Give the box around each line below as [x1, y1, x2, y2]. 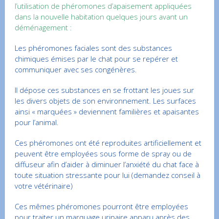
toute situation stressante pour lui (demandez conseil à [15, 170, 200, 180]
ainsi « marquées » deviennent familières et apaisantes [15, 106, 199, 116]
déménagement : [15, 22, 72, 32]
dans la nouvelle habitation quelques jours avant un [15, 11, 188, 22]
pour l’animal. [15, 117, 59, 127]
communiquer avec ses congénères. [15, 64, 137, 74]
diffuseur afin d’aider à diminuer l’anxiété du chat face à [15, 159, 199, 169]
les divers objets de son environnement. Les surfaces [15, 95, 196, 106]
